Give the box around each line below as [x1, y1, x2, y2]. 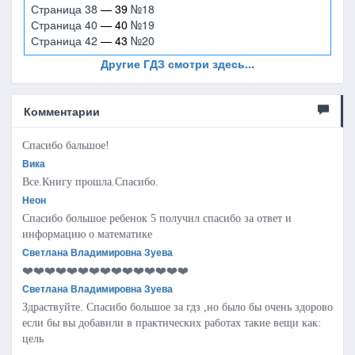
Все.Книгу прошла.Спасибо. [22, 176, 158, 188]
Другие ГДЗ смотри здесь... [101, 55, 254, 71]
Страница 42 [31, 32, 101, 48]
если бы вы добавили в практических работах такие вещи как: [22, 317, 321, 329]
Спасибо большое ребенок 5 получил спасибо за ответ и [22, 212, 292, 224]
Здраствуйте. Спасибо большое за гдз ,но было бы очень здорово [22, 301, 333, 313]
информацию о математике [22, 228, 152, 240]
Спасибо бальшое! [22, 139, 109, 151]
